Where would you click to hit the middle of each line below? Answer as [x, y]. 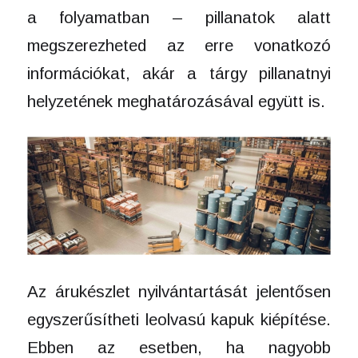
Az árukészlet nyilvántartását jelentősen [179, 291]
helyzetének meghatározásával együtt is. [178, 101]
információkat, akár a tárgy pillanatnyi [179, 73]
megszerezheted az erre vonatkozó [179, 45]
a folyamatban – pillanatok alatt [179, 17]
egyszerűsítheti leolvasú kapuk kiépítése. [179, 319]
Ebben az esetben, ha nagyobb [179, 347]
